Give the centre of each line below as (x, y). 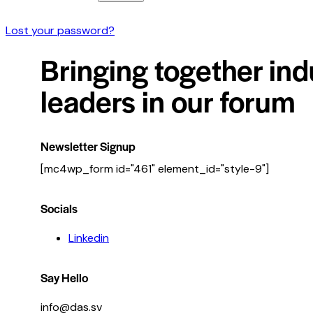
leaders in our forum (168, 101)
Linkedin (89, 238)
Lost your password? (60, 30)
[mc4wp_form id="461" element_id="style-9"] (155, 169)
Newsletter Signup (88, 146)
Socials (59, 208)
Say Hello (64, 277)
